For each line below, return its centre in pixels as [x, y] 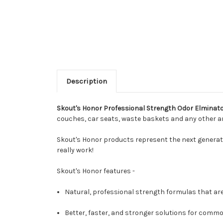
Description [86, 81]
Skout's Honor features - [96, 171]
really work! [75, 150]
